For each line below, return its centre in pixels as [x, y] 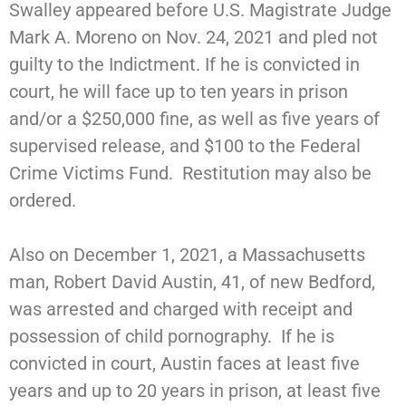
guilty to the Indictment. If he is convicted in [184, 65]
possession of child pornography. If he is [172, 337]
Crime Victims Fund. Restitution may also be [190, 174]
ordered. [43, 201]
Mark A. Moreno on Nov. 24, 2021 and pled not [193, 38]
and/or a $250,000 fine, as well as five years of [194, 119]
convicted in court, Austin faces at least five [184, 364]
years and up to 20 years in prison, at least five [195, 391]
